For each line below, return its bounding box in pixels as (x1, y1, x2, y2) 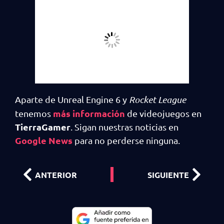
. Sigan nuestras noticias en (70, 121, 178, 132)
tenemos (15, 108, 53, 119)
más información (53, 107, 125, 119)
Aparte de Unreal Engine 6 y (15, 94, 129, 105)
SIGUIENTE (147, 169, 189, 180)
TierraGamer (15, 121, 70, 133)
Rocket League (129, 94, 186, 105)
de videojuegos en (125, 108, 201, 119)
